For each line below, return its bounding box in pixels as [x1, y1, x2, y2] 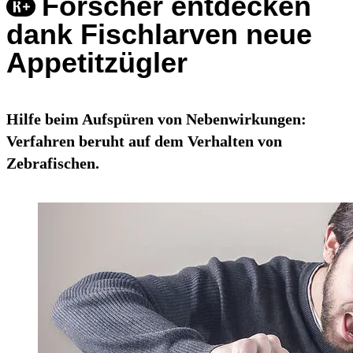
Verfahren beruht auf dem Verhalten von [6, 132, 282, 150]
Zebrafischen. [6, 154, 99, 173]
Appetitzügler [6, 46, 188, 80]
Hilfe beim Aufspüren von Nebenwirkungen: [6, 110, 307, 128]
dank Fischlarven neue [6, 18, 312, 51]
